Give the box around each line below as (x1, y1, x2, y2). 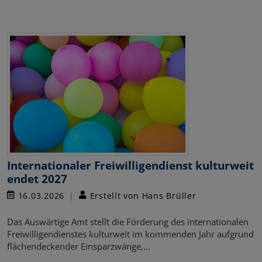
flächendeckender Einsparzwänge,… (7, 240, 150, 252)
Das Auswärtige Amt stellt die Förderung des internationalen (7, 215, 249, 227)
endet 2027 (7, 170, 67, 187)
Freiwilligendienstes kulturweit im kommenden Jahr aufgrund (7, 227, 254, 240)
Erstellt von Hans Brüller (87, 189, 196, 201)
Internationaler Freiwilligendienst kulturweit (7, 157, 254, 173)
